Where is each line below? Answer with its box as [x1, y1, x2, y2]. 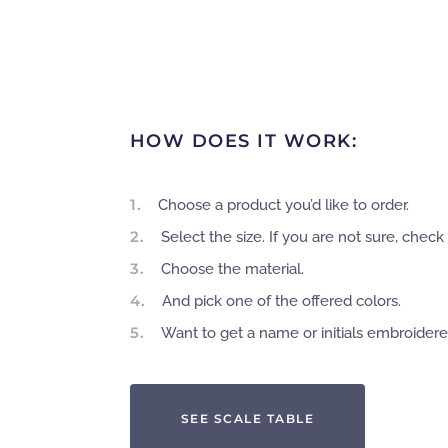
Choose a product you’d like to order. [157, 196, 409, 214]
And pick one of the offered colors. [161, 292, 401, 310]
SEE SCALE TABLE [180, 411, 314, 426]
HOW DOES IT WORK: [129, 130, 357, 152]
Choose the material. [160, 260, 304, 278]
